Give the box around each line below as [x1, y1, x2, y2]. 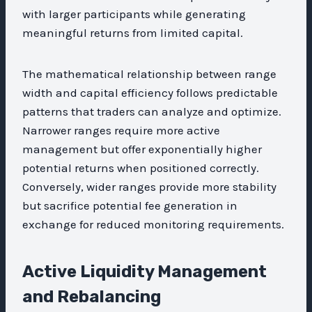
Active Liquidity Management [22, 261, 267, 281]
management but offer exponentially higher [22, 141, 262, 156]
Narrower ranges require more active [22, 123, 220, 137]
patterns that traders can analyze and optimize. [22, 104, 281, 118]
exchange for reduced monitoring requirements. [22, 217, 284, 231]
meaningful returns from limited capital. [22, 25, 243, 40]
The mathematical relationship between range [22, 66, 276, 81]
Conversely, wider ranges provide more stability [22, 179, 276, 194]
